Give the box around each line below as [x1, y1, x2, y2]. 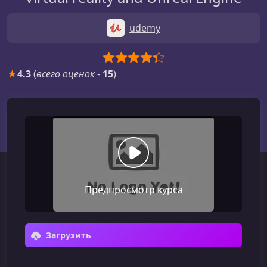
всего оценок [36, 67, 95, 80]
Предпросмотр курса [84, 183, 183, 196]
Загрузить [44, 229, 91, 241]
